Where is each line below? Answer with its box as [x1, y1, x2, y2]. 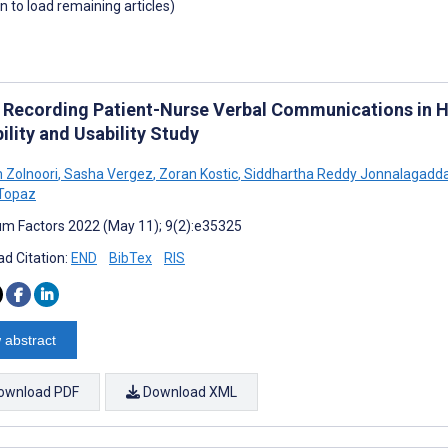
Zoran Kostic [156, 165, 238, 182]
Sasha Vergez [61, 165, 153, 182]
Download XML [140, 383, 237, 400]
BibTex [109, 249, 152, 266]
